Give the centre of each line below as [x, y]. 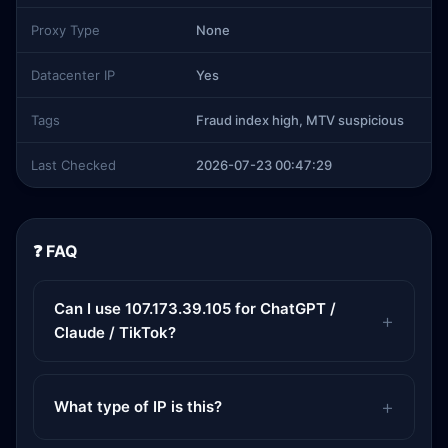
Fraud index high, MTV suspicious [300, 120]
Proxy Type [65, 30]
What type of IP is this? [138, 406]
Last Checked [73, 165]
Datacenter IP [73, 75]
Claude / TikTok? [115, 332]
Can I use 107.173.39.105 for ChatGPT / [195, 308]
